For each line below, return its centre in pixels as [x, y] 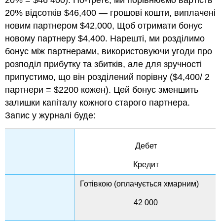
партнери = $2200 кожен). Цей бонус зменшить [102, 90]
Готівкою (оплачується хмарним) [140, 184]
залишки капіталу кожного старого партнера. [98, 103]
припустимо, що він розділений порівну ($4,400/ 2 [108, 77]
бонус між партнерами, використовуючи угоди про [109, 52]
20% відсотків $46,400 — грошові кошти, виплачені [110, 13]
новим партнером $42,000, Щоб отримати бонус [104, 26]
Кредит [146, 165]
